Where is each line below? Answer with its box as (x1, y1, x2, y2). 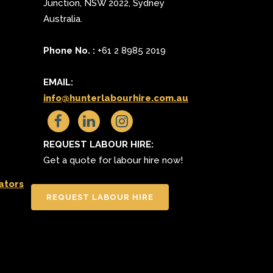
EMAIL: (43, 77, 73, 88)
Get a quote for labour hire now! (43, 154, 183, 166)
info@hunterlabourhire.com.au (43, 93, 188, 104)
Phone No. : (43, 45, 95, 56)
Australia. (43, 13, 82, 24)
